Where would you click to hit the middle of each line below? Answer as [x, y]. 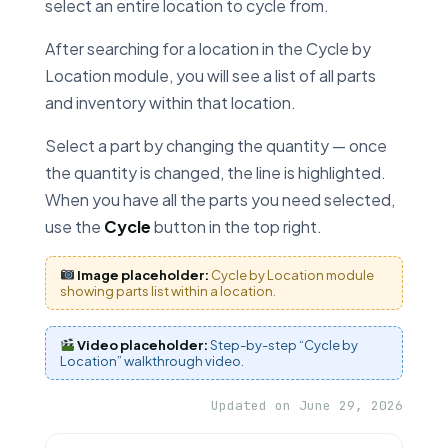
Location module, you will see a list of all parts [210, 75]
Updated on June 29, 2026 [307, 405]
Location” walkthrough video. [152, 360]
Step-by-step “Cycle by [282, 344]
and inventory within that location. [170, 102]
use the [74, 226]
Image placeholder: [141, 274]
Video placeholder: [141, 344]
